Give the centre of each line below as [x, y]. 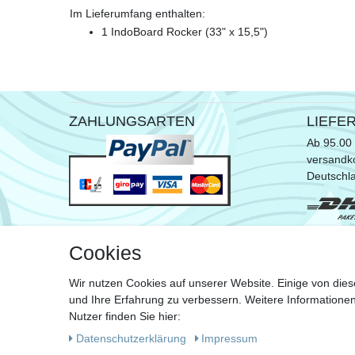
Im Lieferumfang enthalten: [137, 14]
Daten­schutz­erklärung [132, 338]
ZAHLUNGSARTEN [132, 122]
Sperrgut [328, 257]
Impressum [229, 338]
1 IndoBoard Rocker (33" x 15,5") [185, 32]
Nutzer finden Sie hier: [125, 316]
